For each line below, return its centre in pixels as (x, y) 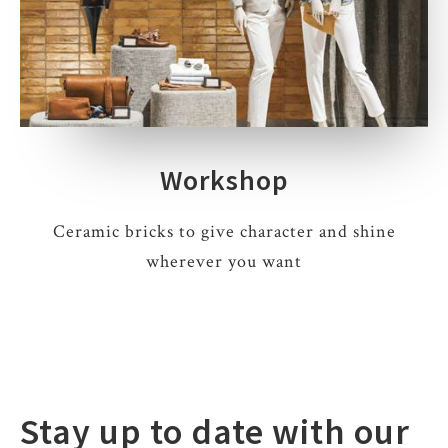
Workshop (224, 180)
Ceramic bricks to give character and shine (224, 232)
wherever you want (224, 262)
